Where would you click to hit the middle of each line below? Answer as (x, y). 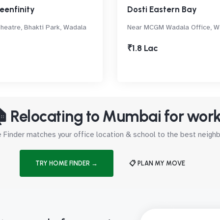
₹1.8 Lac (143, 48)
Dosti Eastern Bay (162, 10)
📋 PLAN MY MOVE (157, 164)
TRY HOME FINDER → (66, 164)
